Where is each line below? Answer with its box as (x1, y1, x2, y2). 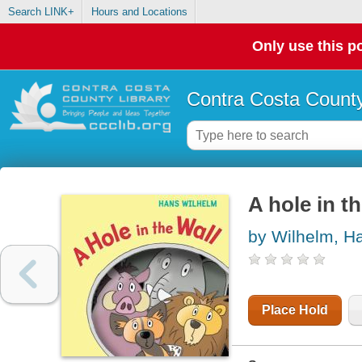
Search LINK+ (7, 6, 74, 19)
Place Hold (261, 303, 328, 318)
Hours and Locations (90, 6, 187, 19)
